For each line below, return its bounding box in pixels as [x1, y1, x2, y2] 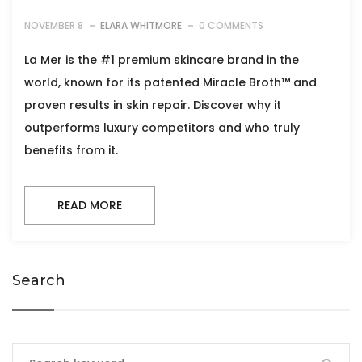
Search [12, 271, 65, 290]
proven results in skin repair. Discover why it [24, 97, 281, 114]
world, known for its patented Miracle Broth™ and [24, 74, 317, 91]
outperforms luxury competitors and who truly [24, 120, 300, 137]
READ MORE [57, 197, 122, 214]
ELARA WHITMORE [100, 19, 182, 33]
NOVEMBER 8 [24, 19, 83, 33]
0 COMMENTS [199, 19, 263, 33]
